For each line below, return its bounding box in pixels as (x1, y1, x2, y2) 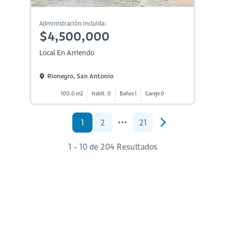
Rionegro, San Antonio (47, 72, 114, 80)
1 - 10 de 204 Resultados (68, 141, 157, 152)
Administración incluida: (39, 19, 106, 27)
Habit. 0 (91, 90, 111, 97)
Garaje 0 (145, 90, 164, 97)
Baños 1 (119, 90, 137, 97)
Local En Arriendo (39, 48, 94, 57)
